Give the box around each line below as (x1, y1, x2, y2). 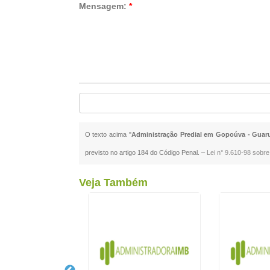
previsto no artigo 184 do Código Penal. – (84, 149, 207, 156)
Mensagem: (78, 1, 129, 11)
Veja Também (78, 177, 148, 189)
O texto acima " (84, 131, 131, 138)
